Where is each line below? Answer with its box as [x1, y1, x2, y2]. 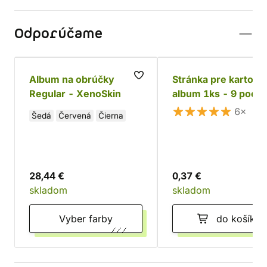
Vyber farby [89, 213, 113, 225]
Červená [58, 111, 91, 120]
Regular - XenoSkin [29, 88, 121, 100]
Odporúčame [14, 24, 103, 44]
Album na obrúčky [29, 73, 114, 85]
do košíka [216, 213, 260, 225]
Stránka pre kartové [172, 73, 265, 85]
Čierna [98, 111, 123, 120]
